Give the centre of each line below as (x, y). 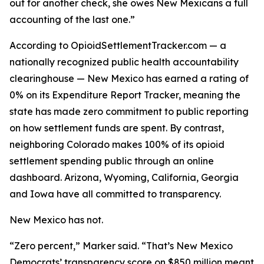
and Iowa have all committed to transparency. (115, 194)
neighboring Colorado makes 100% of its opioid (117, 144)
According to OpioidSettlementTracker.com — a (118, 45)
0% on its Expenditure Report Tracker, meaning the (125, 95)
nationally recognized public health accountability (124, 62)
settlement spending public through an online (112, 161)
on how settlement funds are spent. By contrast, (117, 128)
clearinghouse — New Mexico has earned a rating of (129, 78)
